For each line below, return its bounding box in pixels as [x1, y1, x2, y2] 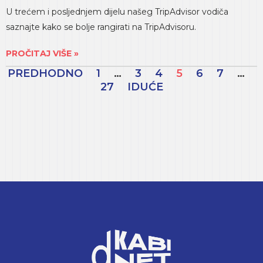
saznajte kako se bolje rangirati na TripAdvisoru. [6, 22, 196, 32]
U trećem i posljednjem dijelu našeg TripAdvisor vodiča [6, 6, 228, 17]
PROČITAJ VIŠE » [6, 48, 79, 59]
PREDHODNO [8, 67, 83, 80]
